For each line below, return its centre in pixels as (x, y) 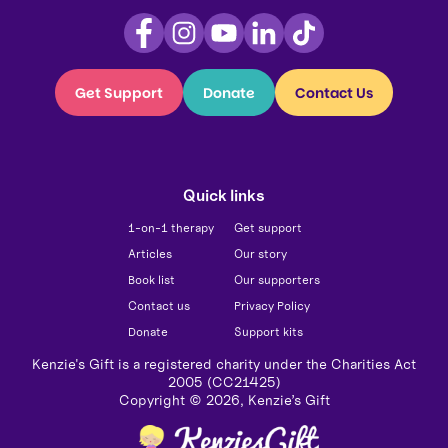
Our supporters (277, 280)
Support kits (268, 332)
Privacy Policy (272, 306)
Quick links (224, 195)
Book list (151, 280)
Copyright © (162, 400)
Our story (260, 254)
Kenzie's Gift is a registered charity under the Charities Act (224, 364)
